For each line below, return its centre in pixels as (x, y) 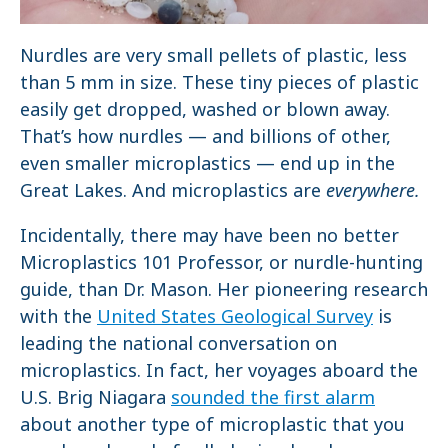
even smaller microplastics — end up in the (207, 162)
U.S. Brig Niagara (95, 396)
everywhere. (373, 189)
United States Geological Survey (235, 315)
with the (58, 315)
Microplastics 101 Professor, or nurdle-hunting (221, 261)
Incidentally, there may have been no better (209, 234)
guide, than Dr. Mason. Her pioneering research (224, 288)
